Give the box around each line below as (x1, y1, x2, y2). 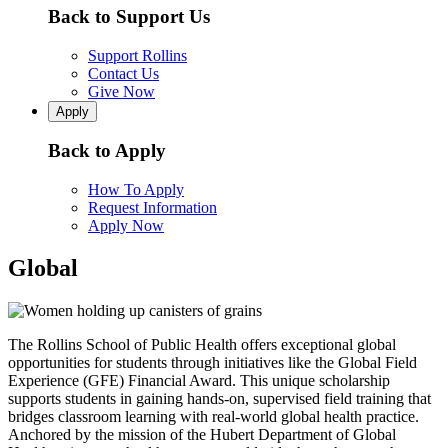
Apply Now (88, 217, 164, 235)
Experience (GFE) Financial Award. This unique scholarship (8, 371, 390, 389)
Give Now (88, 82, 155, 100)
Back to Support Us (48, 6, 210, 27)
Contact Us (88, 64, 159, 82)
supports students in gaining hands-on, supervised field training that (8, 389, 431, 407)
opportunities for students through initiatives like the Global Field (8, 353, 417, 371)
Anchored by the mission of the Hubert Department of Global (8, 425, 396, 443)
